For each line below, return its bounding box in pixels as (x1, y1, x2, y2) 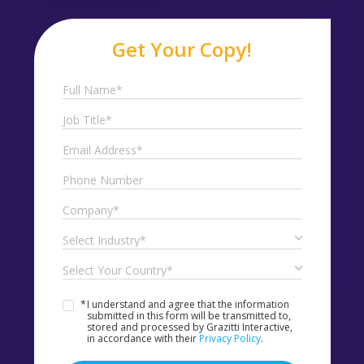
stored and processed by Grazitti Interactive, (86, 320, 292, 335)
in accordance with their (86, 331, 199, 346)
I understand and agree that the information (86, 297, 289, 312)
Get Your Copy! (112, 36, 252, 63)
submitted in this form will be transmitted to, (86, 309, 291, 323)
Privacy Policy (198, 331, 261, 346)
